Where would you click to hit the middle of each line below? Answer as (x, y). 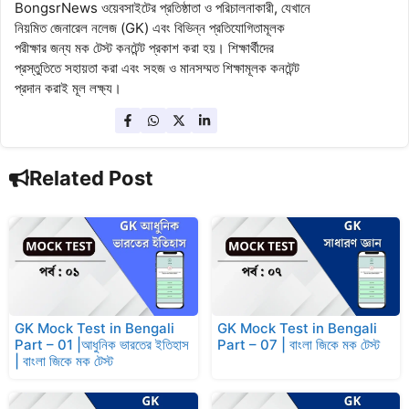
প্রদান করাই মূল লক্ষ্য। (68, 89)
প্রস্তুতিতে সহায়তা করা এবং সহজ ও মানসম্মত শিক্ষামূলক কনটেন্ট (157, 68)
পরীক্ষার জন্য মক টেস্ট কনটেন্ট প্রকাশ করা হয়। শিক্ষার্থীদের (144, 48)
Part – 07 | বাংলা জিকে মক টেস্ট (298, 345)
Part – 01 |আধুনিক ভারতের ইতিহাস (102, 345)
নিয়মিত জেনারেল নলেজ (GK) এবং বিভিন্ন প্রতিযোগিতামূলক (150, 28)
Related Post (91, 178)
